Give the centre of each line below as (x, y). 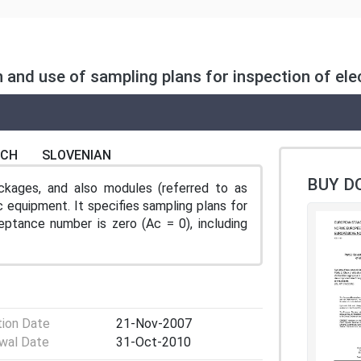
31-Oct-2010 (154, 342)
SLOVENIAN (77, 155)
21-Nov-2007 (154, 323)
